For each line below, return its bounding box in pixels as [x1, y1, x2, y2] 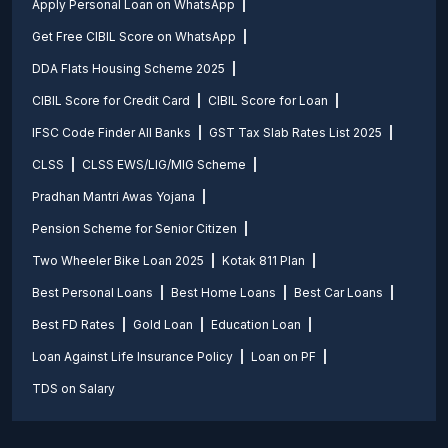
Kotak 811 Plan [222, 253, 305, 268]
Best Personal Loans [32, 285, 153, 300]
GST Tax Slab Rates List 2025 [209, 125, 382, 140]
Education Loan [211, 317, 301, 332]
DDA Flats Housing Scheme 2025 [32, 61, 225, 76]
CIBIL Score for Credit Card [32, 93, 190, 108]
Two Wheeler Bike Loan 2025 [32, 253, 204, 268]
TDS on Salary [32, 381, 115, 396]
